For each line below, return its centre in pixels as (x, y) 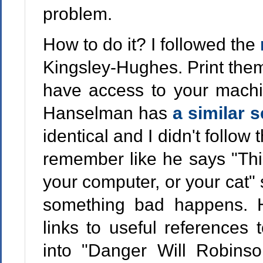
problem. (77, 14)
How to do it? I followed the (151, 44)
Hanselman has (107, 113)
